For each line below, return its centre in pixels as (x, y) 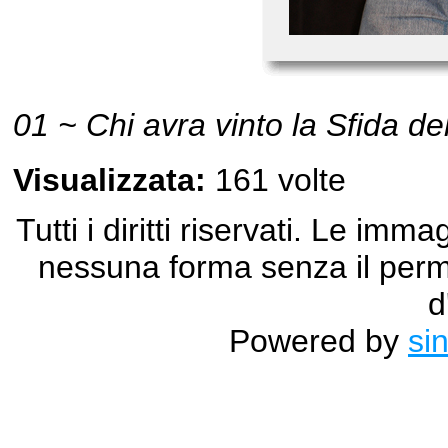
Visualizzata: (109, 179)
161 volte (276, 179)
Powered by (318, 340)
